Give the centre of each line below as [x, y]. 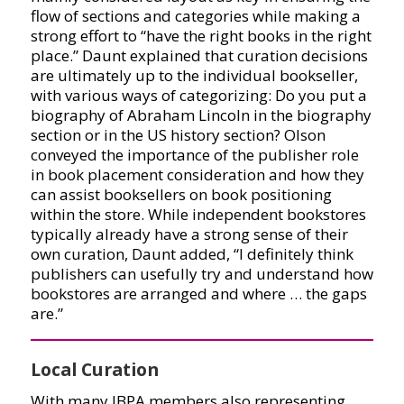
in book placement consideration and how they [197, 175]
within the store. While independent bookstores [198, 215]
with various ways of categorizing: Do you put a [198, 96]
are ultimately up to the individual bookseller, [194, 76]
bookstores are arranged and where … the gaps [198, 294]
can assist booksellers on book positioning [181, 195]
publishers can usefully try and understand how [202, 274]
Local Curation [94, 370]
